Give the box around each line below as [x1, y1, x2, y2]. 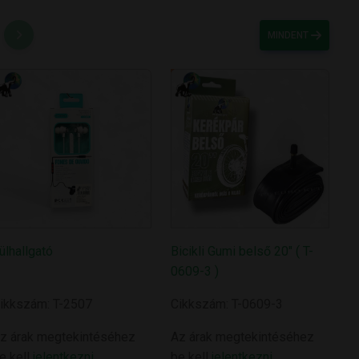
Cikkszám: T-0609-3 [170, 296, 283, 312]
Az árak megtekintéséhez [170, 329, 314, 345]
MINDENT [268, 30, 312, 42]
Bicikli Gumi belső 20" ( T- [170, 243, 313, 259]
